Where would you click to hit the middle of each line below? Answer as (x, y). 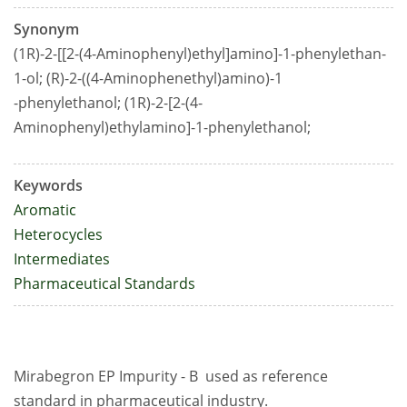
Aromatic (45, 210)
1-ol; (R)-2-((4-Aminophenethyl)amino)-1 (148, 79)
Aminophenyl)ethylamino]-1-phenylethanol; (162, 128)
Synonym (46, 30)
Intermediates (62, 259)
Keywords (48, 186)
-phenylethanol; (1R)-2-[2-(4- (108, 103)
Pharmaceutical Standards (104, 284)
